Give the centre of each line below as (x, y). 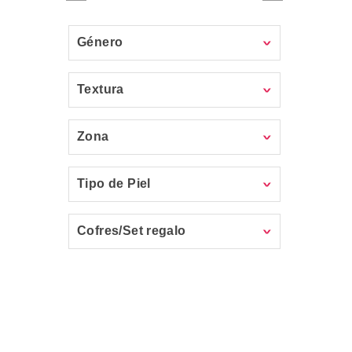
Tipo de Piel (114, 183)
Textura (101, 89)
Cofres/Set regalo (132, 231)
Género (100, 42)
